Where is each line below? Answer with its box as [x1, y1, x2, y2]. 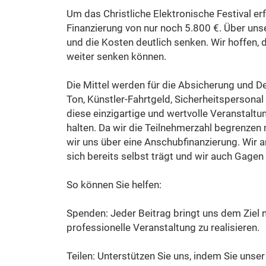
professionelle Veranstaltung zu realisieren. [66, 221, 259, 233]
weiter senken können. [66, 50, 166, 62]
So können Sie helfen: [66, 179, 161, 191]
